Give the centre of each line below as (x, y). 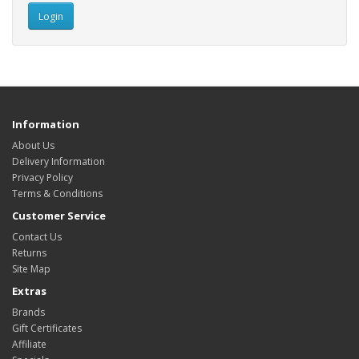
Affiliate (29, 344)
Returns (29, 253)
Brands (28, 312)
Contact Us (37, 237)
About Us (33, 145)
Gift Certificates (47, 328)
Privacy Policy (42, 177)
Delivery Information (58, 161)
